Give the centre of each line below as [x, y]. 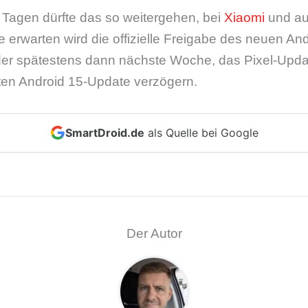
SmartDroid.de [104, 132]
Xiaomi [244, 18]
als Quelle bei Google [201, 132]
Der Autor [154, 233]
